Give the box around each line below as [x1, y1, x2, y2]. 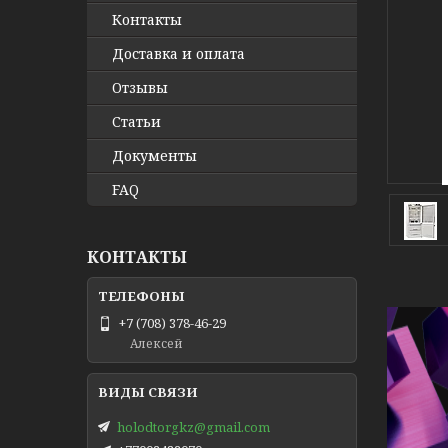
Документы [112, 146, 197, 165]
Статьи [112, 112, 161, 131]
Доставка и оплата [112, 44, 245, 63]
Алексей [130, 335, 183, 353]
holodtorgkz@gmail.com [117, 417, 270, 436]
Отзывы [112, 78, 168, 97]
